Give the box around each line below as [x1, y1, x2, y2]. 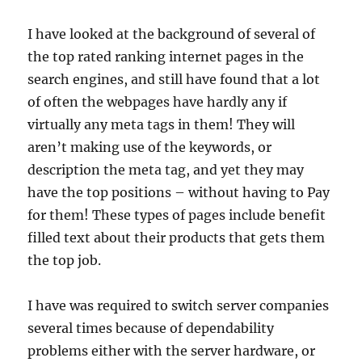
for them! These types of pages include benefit [27, 207, 326, 223]
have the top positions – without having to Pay [27, 184, 330, 200]
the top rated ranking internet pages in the [27, 48, 305, 65]
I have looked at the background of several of [27, 26, 316, 42]
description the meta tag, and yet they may [27, 162, 305, 178]
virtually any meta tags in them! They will [27, 116, 296, 133]
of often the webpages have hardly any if [27, 94, 288, 110]
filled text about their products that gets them [27, 229, 326, 246]
